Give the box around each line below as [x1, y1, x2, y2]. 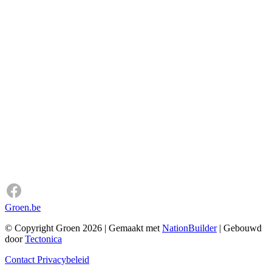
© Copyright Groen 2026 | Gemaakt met [5, 223, 162, 234]
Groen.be [5, 202, 41, 213]
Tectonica [25, 234, 62, 245]
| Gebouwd [217, 223, 262, 234]
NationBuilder [162, 223, 217, 234]
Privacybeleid [37, 254, 89, 265]
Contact [5, 254, 37, 265]
